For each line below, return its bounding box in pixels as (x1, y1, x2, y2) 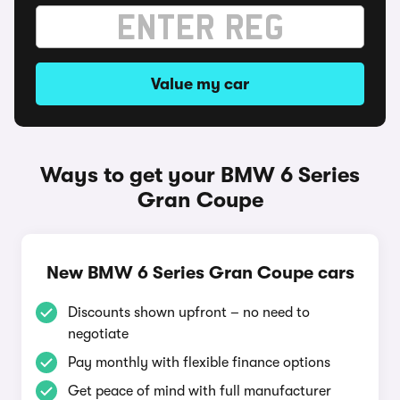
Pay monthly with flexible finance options (68, 354, 330, 371)
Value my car (151, 75, 249, 93)
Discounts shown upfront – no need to (68, 304, 310, 321)
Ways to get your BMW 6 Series (40, 162, 360, 187)
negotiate (68, 326, 129, 342)
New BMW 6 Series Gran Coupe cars (46, 262, 354, 283)
